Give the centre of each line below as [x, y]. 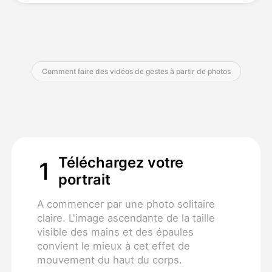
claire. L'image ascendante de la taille [126, 218]
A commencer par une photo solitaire [126, 204]
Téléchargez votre [121, 163]
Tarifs [26, 31]
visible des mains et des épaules [115, 232]
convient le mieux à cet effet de [113, 246]
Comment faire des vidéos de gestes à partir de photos [136, 71]
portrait [84, 180]
